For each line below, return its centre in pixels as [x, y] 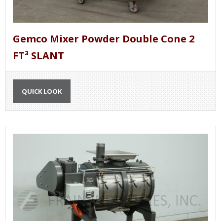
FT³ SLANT [38, 55]
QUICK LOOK [42, 91]
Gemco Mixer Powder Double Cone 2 [104, 38]
